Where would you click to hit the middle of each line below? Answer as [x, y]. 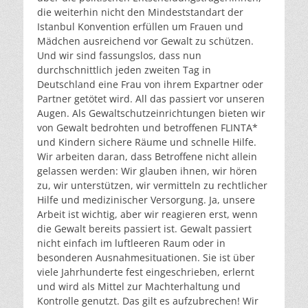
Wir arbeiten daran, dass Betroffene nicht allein [147, 156]
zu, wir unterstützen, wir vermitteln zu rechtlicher [152, 185]
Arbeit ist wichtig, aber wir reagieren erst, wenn [147, 214]
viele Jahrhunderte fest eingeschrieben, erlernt [146, 272]
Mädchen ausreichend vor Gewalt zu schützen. [145, 41]
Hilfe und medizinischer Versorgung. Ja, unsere [146, 199]
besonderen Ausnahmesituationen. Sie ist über [146, 257]
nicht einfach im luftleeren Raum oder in [131, 243]
